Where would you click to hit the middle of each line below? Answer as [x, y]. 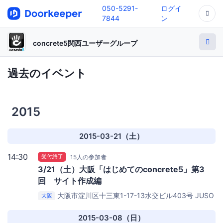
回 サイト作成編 [70, 180]
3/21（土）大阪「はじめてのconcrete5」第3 [121, 169]
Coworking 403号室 [70, 205]
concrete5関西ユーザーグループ [85, 43]
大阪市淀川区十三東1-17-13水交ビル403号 [125, 195]
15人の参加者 [89, 157]
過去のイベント [47, 73]
